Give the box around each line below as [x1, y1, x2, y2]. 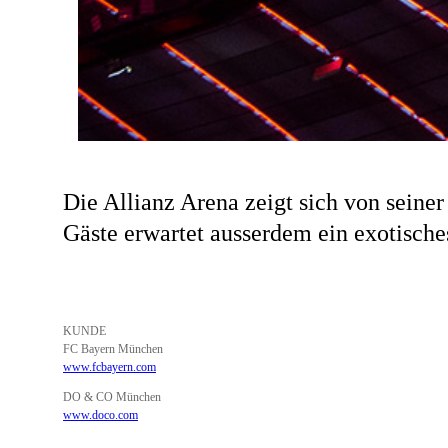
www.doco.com [63, 408, 138, 422]
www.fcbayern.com [63, 360, 156, 374]
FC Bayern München [63, 342, 163, 356]
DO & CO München [63, 390, 161, 404]
